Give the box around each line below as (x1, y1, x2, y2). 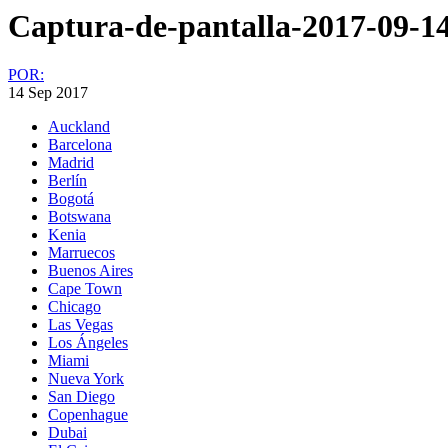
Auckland (48, 118, 110, 136)
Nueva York (48, 370, 124, 388)
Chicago (48, 298, 101, 316)
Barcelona (48, 136, 112, 154)
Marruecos (48, 244, 115, 262)
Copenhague (48, 406, 128, 424)
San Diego (48, 388, 115, 406)
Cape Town (48, 280, 122, 298)
